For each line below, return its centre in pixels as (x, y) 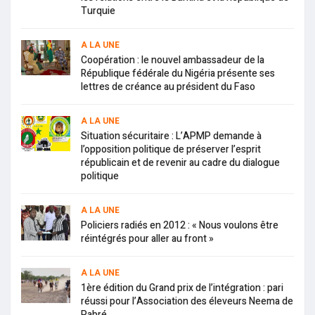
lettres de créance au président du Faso (168, 86)
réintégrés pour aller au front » (147, 238)
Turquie (98, 11)
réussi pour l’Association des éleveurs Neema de (187, 301)
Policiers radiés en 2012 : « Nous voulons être (180, 225)
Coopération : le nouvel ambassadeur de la (173, 60)
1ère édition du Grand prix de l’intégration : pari (182, 288)
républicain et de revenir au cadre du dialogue (180, 162)
